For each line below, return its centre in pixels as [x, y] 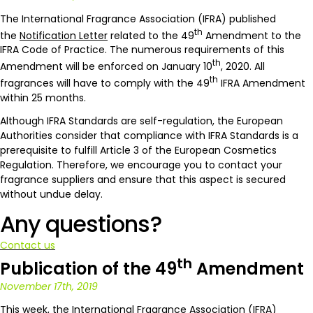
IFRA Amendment [262, 83]
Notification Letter [64, 35]
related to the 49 [151, 35]
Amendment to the [252, 35]
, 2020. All [243, 66]
